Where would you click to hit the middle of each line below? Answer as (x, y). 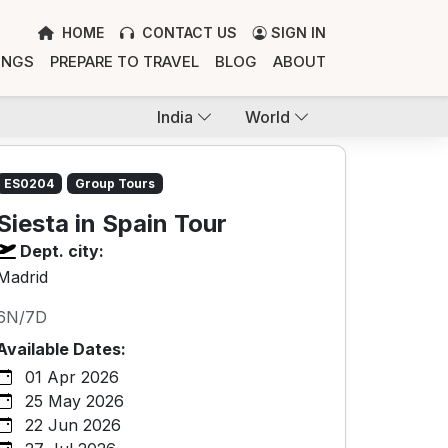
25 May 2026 (72, 400)
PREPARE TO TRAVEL (124, 62)
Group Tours (114, 183)
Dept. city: (62, 250)
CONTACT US (187, 33)
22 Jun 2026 (71, 424)
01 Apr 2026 (70, 376)
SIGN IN (296, 33)
